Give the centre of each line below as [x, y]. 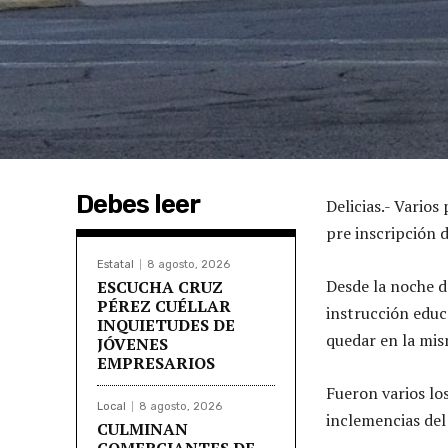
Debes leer [138, 204]
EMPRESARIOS [156, 362]
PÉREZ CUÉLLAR [164, 305]
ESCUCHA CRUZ [160, 286]
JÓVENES [132, 343]
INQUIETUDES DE [166, 324]
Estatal [115, 264]
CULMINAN [142, 428]
